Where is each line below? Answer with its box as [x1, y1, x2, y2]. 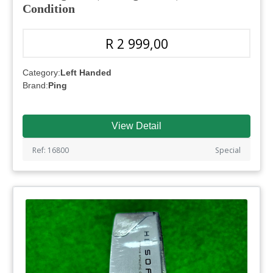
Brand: [23, 80, 48, 90]
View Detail [112, 120, 161, 131]
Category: [23, 67, 60, 77]
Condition [23, 1, 75, 15]
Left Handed [60, 67, 112, 77]
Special [215, 144, 241, 155]
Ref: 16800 [32, 144, 69, 155]
